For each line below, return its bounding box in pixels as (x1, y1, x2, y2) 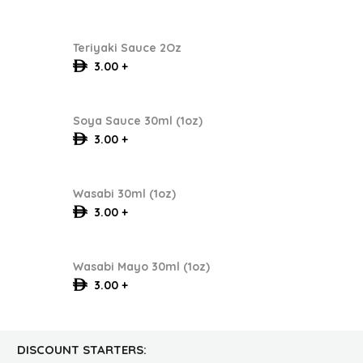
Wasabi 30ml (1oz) (72, 186, 176, 201)
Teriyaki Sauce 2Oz (72, 40, 181, 55)
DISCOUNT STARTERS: (17, 342, 147, 357)
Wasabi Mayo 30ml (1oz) (72, 258, 210, 274)
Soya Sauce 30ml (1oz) (72, 113, 203, 128)
